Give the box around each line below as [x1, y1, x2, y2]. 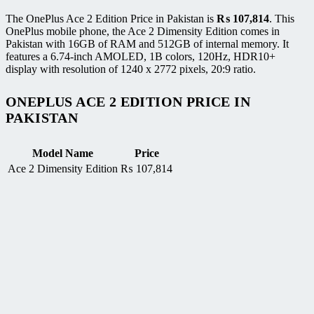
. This [269, 12, 294, 25]
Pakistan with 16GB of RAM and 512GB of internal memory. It [6, 37, 289, 50]
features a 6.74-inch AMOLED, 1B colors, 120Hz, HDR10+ [6, 50, 275, 62]
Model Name [32, 147, 93, 159]
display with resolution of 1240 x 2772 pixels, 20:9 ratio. [6, 62, 256, 75]
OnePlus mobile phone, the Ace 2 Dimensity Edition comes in [6, 25, 280, 37]
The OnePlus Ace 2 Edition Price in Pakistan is [6, 12, 217, 25]
